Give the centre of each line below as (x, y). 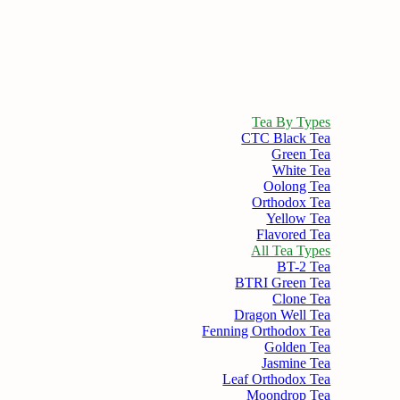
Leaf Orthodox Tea (277, 379)
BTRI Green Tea (283, 283)
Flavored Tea (294, 234)
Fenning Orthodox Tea (267, 331)
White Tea (302, 170)
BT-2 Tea (304, 267)
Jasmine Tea (296, 363)
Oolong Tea (297, 186)
